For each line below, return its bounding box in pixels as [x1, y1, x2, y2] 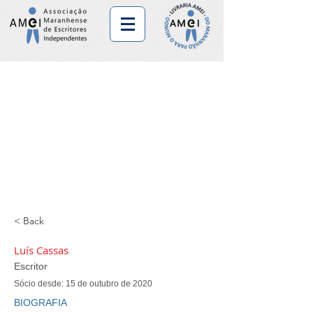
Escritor [14, 261, 48, 272]
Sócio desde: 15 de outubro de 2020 [14, 279, 152, 289]
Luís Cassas [14, 243, 68, 257]
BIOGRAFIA [14, 297, 67, 308]
